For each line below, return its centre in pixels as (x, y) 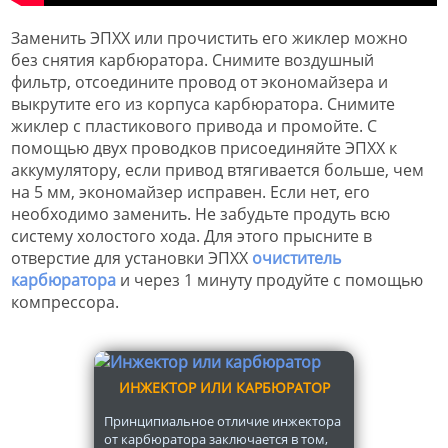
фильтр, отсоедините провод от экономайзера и (199, 82)
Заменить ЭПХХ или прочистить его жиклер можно (209, 38)
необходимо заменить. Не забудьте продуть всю (200, 214)
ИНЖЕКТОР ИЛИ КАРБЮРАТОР (224, 388)
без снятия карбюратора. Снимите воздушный (192, 60)
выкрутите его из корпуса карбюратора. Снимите (203, 104)
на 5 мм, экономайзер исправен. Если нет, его (190, 192)
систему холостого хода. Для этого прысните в (191, 236)
